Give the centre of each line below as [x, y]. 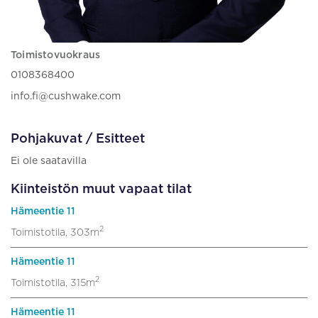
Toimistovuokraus [56, 55]
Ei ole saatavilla [49, 161]
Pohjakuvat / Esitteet [78, 139]
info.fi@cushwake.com [66, 96]
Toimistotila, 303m [55, 232]
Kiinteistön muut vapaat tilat [101, 189]
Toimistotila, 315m [53, 283]
